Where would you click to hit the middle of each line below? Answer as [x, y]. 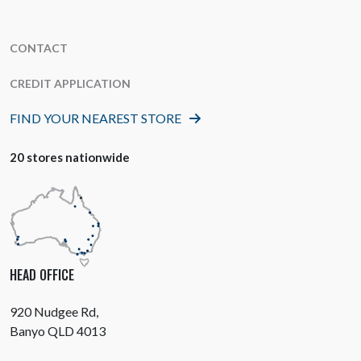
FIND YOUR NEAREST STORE [95, 118]
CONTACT [39, 48]
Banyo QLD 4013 [58, 331]
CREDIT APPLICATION [70, 83]
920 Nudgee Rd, [54, 311]
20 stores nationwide [70, 157]
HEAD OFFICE [42, 275]
